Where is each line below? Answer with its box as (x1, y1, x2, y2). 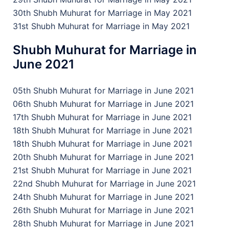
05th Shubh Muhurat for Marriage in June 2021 (13, 85, 194, 96)
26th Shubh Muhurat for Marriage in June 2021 (13, 205, 194, 215)
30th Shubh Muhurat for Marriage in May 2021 (13, 8, 192, 18)
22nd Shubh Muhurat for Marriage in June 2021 (13, 178, 196, 189)
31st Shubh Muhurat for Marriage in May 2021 (13, 21, 190, 31)
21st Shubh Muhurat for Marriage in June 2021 (13, 165, 192, 175)
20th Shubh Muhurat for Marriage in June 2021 (13, 152, 194, 162)
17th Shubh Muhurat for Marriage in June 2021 (13, 112, 192, 122)
